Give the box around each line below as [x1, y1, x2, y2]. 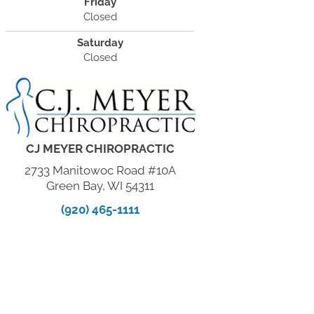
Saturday [76, 36, 123, 49]
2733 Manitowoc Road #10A [24, 163, 176, 177]
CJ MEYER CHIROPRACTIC [25, 141, 175, 156]
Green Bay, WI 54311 [46, 178, 154, 193]
